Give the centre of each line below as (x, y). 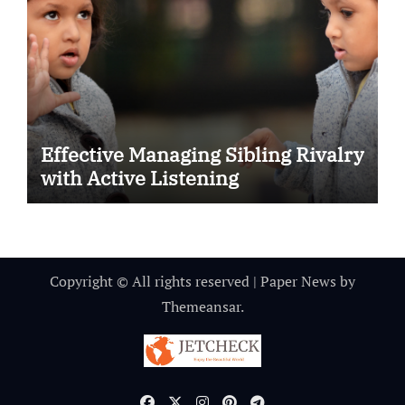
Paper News (298, 281)
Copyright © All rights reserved (151, 281)
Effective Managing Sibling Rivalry (202, 154)
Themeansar (201, 306)
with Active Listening (139, 177)
